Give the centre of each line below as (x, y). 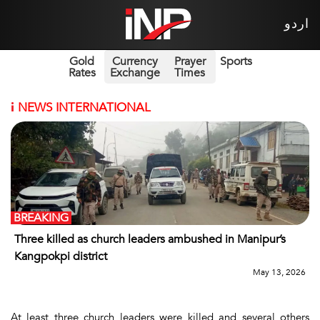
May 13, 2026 (279, 272)
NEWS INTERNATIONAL (82, 107)
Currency (135, 61)
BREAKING (41, 217)
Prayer (190, 61)
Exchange (135, 72)
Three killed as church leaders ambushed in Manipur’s (150, 239)
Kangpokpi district (61, 256)
